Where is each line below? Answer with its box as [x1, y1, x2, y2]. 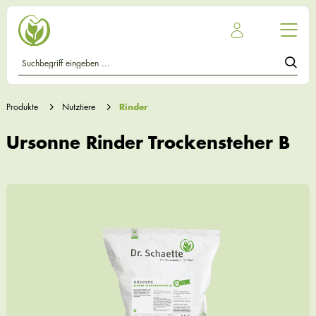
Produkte [6, 102, 38, 111]
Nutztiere [61, 102, 95, 111]
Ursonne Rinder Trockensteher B [6, 134, 290, 152]
